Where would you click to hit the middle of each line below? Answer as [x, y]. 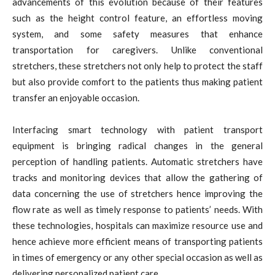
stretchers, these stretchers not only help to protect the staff [137, 65]
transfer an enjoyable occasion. [76, 97]
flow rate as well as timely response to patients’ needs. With [137, 209]
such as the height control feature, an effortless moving [137, 17]
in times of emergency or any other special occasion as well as [137, 257]
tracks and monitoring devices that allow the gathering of [137, 177]
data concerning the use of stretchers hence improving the [137, 193]
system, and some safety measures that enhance [137, 33]
